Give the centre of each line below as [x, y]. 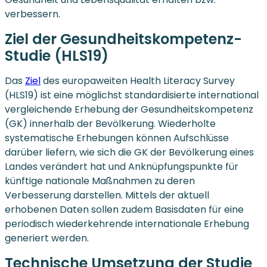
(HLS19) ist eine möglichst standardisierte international [132, 95]
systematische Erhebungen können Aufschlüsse [117, 138]
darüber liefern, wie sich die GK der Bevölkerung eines [129, 152]
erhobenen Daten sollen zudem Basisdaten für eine [124, 209]
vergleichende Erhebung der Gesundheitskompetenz [129, 109]
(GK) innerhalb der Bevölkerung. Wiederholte [110, 123]
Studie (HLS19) [57, 55]
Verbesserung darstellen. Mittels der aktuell [107, 195]
